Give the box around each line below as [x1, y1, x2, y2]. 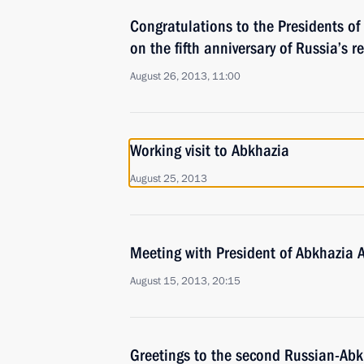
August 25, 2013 [130, 171, 207, 186]
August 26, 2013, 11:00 [130, 69, 240, 84]
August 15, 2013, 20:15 [130, 274, 240, 288]
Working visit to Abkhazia [130, 141, 289, 160]
